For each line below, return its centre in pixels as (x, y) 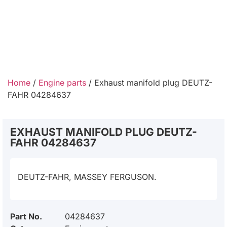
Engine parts (62, 83)
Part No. (26, 217)
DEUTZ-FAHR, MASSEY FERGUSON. (87, 177)
